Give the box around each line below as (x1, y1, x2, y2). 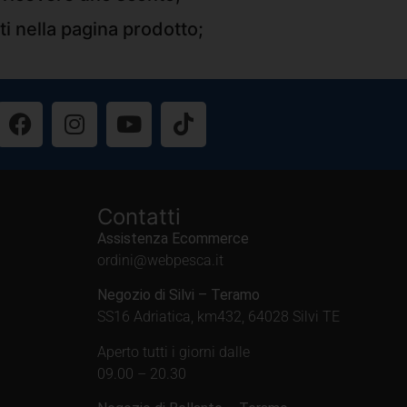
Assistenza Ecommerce (97, 229, 249, 247)
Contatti (97, 203, 181, 230)
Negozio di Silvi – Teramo (97, 286, 260, 304)
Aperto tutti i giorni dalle (97, 342, 250, 361)
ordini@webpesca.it (97, 251, 223, 269)
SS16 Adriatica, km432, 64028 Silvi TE (97, 308, 340, 326)
